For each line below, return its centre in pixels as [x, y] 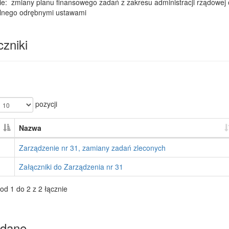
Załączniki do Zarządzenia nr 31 [71, 167]
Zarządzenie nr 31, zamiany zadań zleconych [92, 148]
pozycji [45, 104]
